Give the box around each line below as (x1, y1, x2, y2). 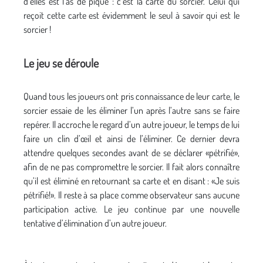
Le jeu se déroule (23, 55, 99, 70)
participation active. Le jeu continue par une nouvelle (23, 203, 240, 215)
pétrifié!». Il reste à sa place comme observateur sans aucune (23, 188, 240, 201)
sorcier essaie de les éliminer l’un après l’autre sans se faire (23, 104, 240, 116)
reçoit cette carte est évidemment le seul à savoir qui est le (23, 9, 240, 21)
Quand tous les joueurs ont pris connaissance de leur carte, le (23, 90, 240, 102)
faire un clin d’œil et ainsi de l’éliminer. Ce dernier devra (23, 132, 240, 144)
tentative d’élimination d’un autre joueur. (23, 217, 167, 229)
